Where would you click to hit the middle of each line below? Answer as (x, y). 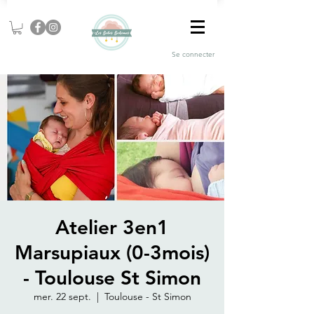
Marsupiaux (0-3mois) (112, 253)
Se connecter (193, 54)
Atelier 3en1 (112, 227)
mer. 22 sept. (62, 297)
